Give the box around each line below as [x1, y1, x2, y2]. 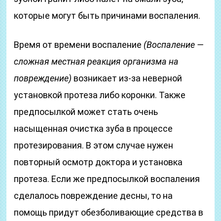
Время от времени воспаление [14, 39, 144, 50]
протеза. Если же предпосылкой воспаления [14, 174, 200, 184]
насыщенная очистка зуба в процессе [14, 123, 173, 134]
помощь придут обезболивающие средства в [14, 207, 204, 218]
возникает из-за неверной [72, 73, 183, 83]
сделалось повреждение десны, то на [14, 190, 173, 201]
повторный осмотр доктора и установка [14, 157, 183, 167]
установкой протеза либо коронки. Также [14, 90, 186, 100]
